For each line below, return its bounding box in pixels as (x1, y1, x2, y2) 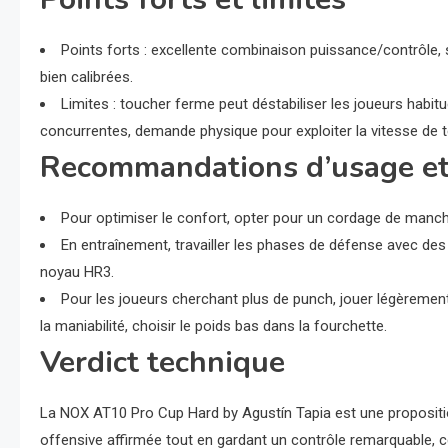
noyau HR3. (40, 263, 114, 281)
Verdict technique (40, 342, 285, 383)
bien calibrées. (40, 68, 133, 86)
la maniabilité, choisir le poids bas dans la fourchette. (40, 317, 387, 335)
